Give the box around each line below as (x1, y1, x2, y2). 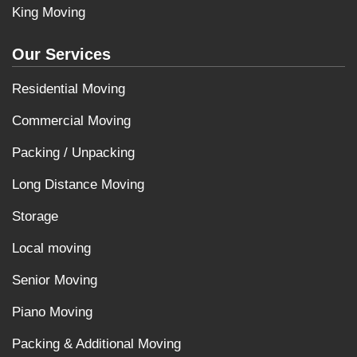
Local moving (12, 240, 91, 256)
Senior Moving (12, 272, 97, 288)
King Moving (12, 4, 85, 20)
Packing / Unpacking (12, 144, 135, 160)
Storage (12, 208, 58, 224)
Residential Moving (12, 80, 125, 96)
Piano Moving (12, 304, 92, 320)
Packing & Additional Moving (12, 335, 181, 351)
